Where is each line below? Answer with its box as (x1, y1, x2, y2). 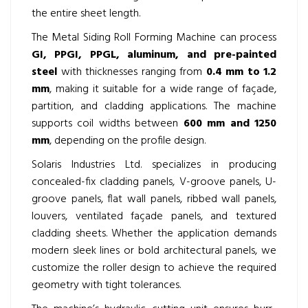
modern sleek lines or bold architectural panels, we (32, 242, 276, 260)
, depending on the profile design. (49, 132, 206, 150)
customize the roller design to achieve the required (32, 259, 276, 277)
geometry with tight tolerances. (32, 276, 181, 294)
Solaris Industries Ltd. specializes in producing (32, 156, 276, 174)
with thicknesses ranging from (57, 63, 206, 81)
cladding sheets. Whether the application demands (32, 225, 276, 243)
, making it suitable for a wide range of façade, (49, 80, 276, 98)
